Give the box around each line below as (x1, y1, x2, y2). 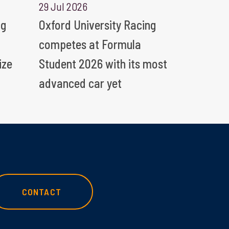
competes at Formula (39, 36, 141, 52)
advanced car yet (39, 75, 122, 90)
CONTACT (22, 186, 61, 197)
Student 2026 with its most (39, 56, 167, 71)
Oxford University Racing (39, 17, 156, 32)
